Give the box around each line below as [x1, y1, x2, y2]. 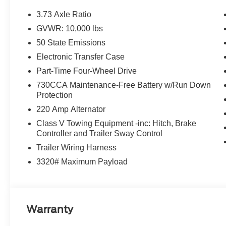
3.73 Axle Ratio [36, 10, 92, 19]
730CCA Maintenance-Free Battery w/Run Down [36, 81, 211, 90]
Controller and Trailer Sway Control [36, 129, 163, 138]
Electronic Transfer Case [36, 52, 125, 62]
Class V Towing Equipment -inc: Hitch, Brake [36, 119, 197, 128]
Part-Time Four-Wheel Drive [36, 67, 137, 76]
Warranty [26, 203, 74, 215]
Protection [36, 91, 73, 100]
